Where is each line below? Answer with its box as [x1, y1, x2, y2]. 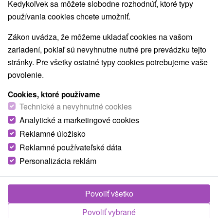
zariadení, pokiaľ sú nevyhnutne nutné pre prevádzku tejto [8, 44, 206, 55]
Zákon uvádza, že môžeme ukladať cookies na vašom [8, 31, 192, 42]
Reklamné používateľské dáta [19, 142, 122, 153]
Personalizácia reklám [19, 155, 96, 166]
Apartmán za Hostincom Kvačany [19, 169, 146, 181]
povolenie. [8, 69, 44, 80]
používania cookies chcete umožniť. [8, 11, 130, 22]
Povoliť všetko [85, 188, 133, 199]
